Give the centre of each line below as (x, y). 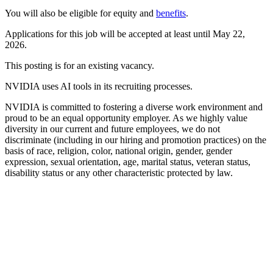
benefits (171, 13)
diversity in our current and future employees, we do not (112, 129)
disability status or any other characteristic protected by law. (119, 172)
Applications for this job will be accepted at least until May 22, (125, 34)
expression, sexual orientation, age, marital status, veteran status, (128, 161)
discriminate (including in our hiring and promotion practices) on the (136, 140)
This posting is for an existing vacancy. (81, 65)
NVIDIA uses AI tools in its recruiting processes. (99, 86)
